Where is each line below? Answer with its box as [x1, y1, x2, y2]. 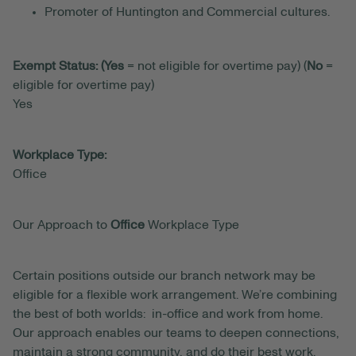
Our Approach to [13, 219, 110, 232]
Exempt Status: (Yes [13, 60, 124, 73]
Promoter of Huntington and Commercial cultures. [44, 6, 330, 19]
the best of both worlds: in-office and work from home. [13, 308, 323, 321]
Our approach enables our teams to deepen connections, [13, 327, 339, 340]
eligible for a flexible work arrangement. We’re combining [13, 288, 337, 302]
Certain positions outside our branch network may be [13, 269, 315, 283]
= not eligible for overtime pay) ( [127, 60, 307, 73]
